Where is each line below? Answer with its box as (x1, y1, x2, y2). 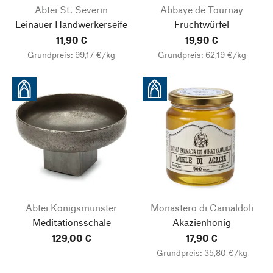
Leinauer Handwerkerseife (15, 18, 127, 30)
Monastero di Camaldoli (150, 202, 253, 213)
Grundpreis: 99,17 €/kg (27, 49, 115, 60)
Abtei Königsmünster (26, 202, 117, 213)
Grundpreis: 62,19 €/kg (157, 49, 246, 60)
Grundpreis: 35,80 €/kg (156, 247, 247, 258)
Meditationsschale (32, 216, 111, 228)
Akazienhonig (172, 216, 231, 228)
